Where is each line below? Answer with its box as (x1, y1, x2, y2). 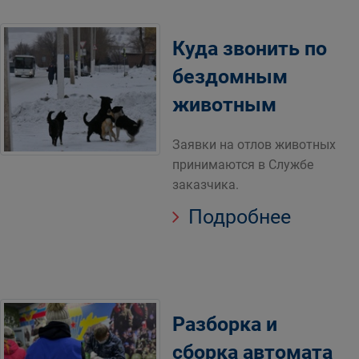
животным (172, 93, 276, 116)
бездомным (172, 65, 288, 88)
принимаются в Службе (172, 157, 313, 172)
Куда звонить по (172, 37, 327, 60)
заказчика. (172, 177, 239, 192)
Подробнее (184, 205, 291, 228)
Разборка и (172, 313, 277, 336)
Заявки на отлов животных (172, 137, 336, 152)
